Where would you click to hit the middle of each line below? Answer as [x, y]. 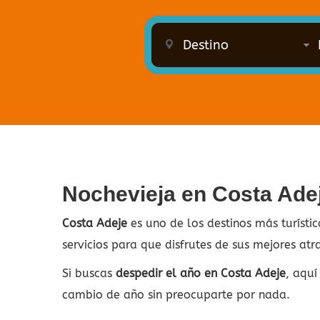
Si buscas [89, 273]
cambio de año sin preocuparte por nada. [176, 294]
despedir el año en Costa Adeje [201, 273]
